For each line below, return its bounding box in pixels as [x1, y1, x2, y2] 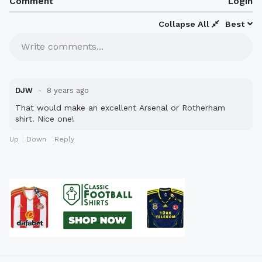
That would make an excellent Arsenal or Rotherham [15, 103, 225, 113]
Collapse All [158, 19, 212, 29]
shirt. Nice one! [15, 114, 74, 124]
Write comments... [21, 41, 104, 53]
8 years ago [44, 86, 89, 95]
